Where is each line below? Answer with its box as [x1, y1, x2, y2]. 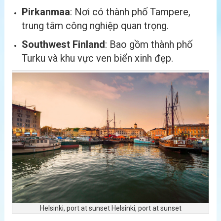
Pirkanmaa [22, 6, 70, 18]
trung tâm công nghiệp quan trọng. [22, 20, 169, 32]
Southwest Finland [22, 38, 105, 51]
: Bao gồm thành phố [105, 38, 192, 51]
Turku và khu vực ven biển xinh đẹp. [22, 52, 173, 65]
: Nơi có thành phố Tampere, [70, 6, 190, 18]
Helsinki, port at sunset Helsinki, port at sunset [39, 204, 182, 213]
